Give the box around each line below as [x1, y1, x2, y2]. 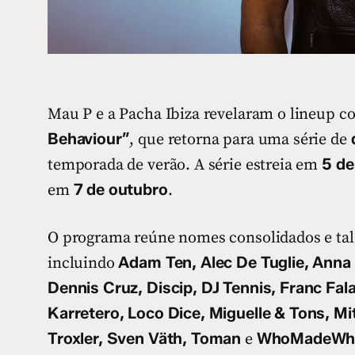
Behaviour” [48, 128, 130, 148]
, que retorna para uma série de [129, 129, 351, 150]
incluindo [48, 253, 119, 273]
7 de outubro [73, 179, 168, 199]
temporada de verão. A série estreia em [48, 155, 322, 175]
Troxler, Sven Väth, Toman [48, 328, 242, 348]
